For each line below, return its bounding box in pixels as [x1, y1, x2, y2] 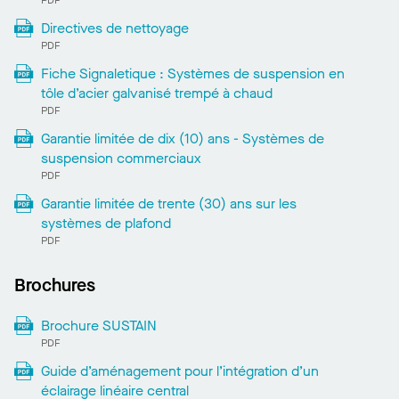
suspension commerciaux [40, 148, 201, 167]
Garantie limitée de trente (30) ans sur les [40, 193, 297, 213]
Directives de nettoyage [40, 18, 189, 37]
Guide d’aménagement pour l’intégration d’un [40, 361, 319, 380]
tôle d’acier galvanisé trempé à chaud [40, 83, 273, 102]
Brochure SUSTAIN [40, 315, 157, 335]
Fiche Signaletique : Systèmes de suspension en [40, 63, 345, 83]
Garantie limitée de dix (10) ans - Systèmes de [40, 128, 324, 148]
